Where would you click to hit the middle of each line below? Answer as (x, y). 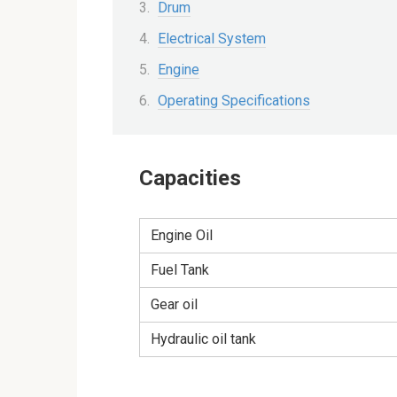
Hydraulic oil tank (203, 339)
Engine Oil (182, 236)
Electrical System (212, 38)
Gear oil (174, 305)
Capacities (190, 179)
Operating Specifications (234, 101)
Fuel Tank (180, 270)
